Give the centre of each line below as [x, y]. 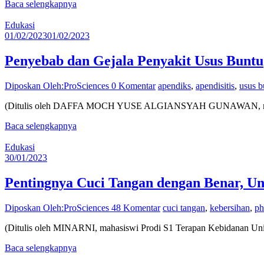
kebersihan [230, 207]
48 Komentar [136, 207]
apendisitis [215, 85]
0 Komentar [133, 85]
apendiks [174, 85]
